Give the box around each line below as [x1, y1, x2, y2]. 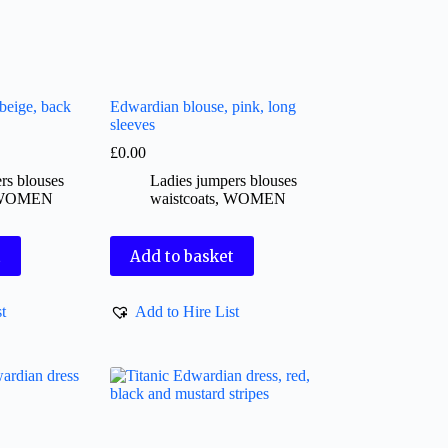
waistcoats [150, 190, 216, 208]
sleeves [110, 116, 156, 134]
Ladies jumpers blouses [150, 172, 298, 190]
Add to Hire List [135, 302, 240, 320]
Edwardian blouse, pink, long [110, 98, 297, 116]
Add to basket [130, 246, 235, 266]
